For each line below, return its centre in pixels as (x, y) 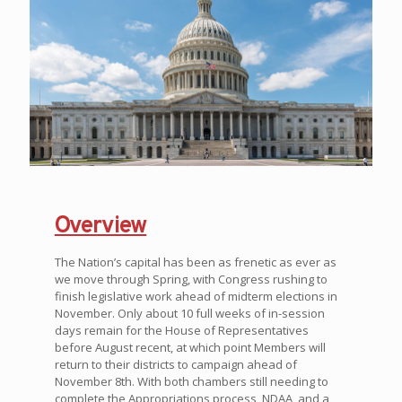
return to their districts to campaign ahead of (175, 365)
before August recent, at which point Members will (190, 348)
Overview (100, 227)
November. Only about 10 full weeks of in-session (189, 314)
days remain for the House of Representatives (181, 331)
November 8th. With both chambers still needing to (191, 382)
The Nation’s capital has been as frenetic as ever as (195, 262)
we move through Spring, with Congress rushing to (191, 280)
